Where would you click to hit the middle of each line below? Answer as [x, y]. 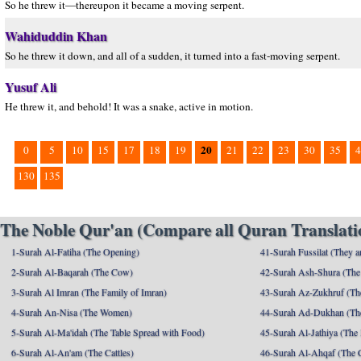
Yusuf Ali [31, 87]
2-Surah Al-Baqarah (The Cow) [72, 272]
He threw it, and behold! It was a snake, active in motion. [129, 106]
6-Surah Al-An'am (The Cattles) [73, 352]
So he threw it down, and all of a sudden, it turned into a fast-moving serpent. [172, 56]
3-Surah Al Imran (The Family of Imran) [89, 292]
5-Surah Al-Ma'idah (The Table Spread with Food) [108, 332]
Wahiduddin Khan [56, 36]
